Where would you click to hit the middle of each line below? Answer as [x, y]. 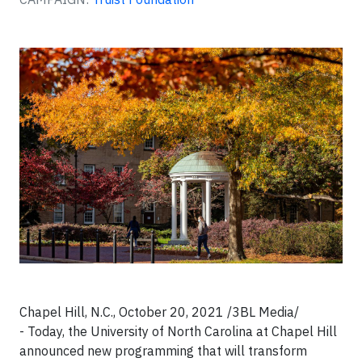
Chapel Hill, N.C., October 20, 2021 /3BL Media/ [159, 311]
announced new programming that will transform [163, 350]
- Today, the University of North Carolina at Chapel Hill [178, 331]
